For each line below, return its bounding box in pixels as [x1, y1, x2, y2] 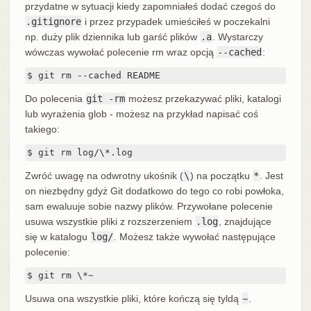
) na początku [190, 170, 253, 182]
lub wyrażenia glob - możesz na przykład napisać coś [24, 108, 258, 120]
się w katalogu [24, 231, 90, 243]
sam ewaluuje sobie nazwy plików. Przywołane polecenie [24, 201, 273, 212]
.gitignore [25, 16, 81, 28]
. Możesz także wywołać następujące [113, 231, 276, 243]
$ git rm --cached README [26, 70, 160, 81]
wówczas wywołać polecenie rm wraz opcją [24, 47, 217, 58]
